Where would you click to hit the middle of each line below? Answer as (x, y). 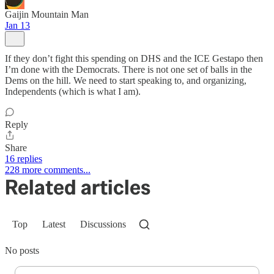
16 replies (24, 159)
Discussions (103, 224)
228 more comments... (48, 170)
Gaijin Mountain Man (47, 15)
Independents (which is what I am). (73, 92)
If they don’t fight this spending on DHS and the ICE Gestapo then (134, 59)
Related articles (78, 187)
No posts (22, 251)
